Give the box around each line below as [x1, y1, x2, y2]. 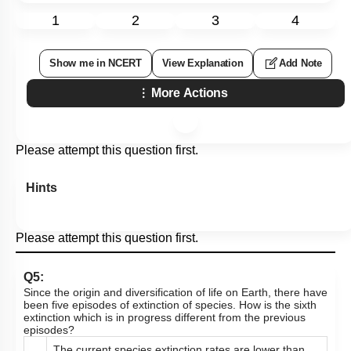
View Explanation [161, 57, 244, 69]
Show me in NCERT [49, 57, 142, 69]
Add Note [279, 57, 322, 69]
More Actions [151, 86, 228, 100]
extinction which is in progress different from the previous [24, 311, 306, 324]
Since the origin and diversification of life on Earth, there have [24, 286, 327, 299]
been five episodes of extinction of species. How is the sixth [24, 299, 317, 311]
